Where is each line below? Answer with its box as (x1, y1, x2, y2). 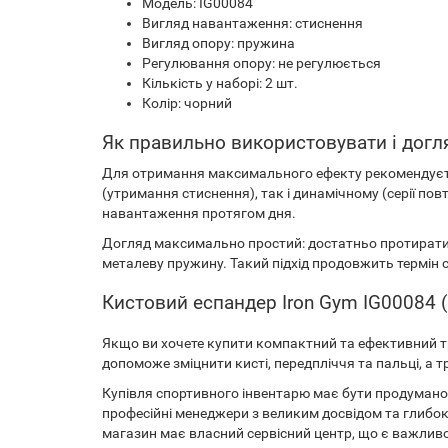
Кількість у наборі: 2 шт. (142, 75, 298, 91)
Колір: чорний (142, 95, 232, 111)
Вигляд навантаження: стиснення (142, 15, 363, 31)
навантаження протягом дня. (102, 205, 296, 221)
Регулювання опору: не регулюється (142, 55, 381, 71)
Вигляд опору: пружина (142, 35, 295, 51)
